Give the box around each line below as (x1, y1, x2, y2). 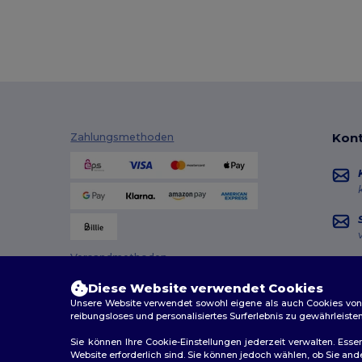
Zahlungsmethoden (70, 131, 175, 144)
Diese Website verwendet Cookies (88, 280, 324, 296)
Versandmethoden (70, 250, 168, 263)
